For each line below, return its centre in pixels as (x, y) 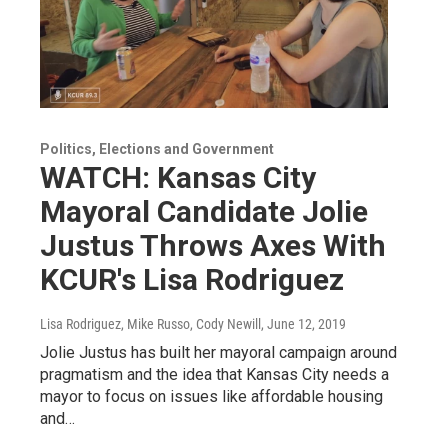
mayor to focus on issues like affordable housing (211, 396)
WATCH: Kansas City (178, 177)
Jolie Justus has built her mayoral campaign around (218, 352)
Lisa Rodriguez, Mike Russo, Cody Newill (150, 323)
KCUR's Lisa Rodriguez (192, 279)
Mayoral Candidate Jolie (204, 211)
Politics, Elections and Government (157, 148)
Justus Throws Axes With (213, 245)
